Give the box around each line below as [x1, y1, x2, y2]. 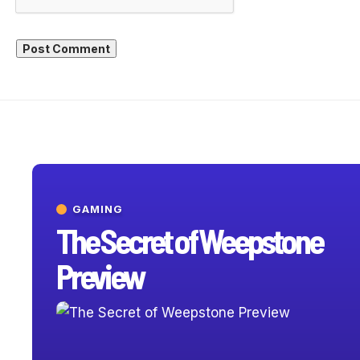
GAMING [72, 202, 123, 215]
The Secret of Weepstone [56, 220, 322, 260]
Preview [56, 256, 143, 296]
